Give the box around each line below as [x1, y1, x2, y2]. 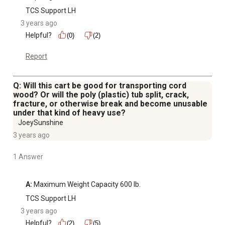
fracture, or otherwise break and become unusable [13, 98, 207, 108]
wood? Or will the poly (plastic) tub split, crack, [13, 89, 189, 99]
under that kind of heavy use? [13, 107, 126, 118]
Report [26, 52, 47, 60]
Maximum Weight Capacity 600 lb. [32, 180, 141, 188]
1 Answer [13, 152, 43, 161]
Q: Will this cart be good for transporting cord [13, 80, 186, 90]
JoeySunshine [18, 118, 63, 127]
